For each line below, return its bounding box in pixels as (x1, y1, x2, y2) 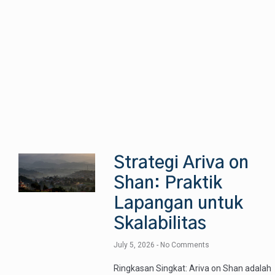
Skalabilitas (114, 215, 207, 233)
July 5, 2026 (114, 241, 157, 250)
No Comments (158, 241, 210, 250)
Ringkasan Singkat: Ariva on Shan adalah (114, 263, 272, 274)
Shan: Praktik (114, 175, 223, 193)
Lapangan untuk (114, 195, 244, 213)
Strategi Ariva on (114, 155, 249, 172)
